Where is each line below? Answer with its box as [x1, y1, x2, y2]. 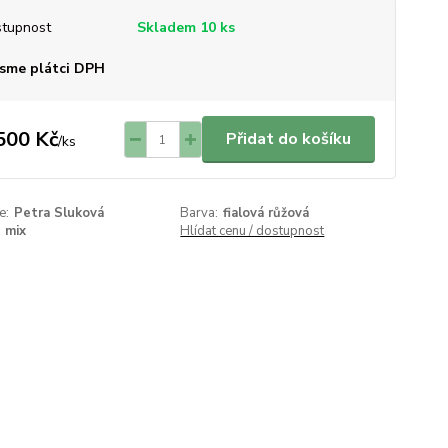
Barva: [180, 204, 219, 222]
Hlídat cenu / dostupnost [180, 222, 325, 240]
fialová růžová [223, 204, 310, 222]
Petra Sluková [13, 204, 104, 222]
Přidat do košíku [225, 128, 351, 150]
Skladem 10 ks [136, 18, 235, 37]
